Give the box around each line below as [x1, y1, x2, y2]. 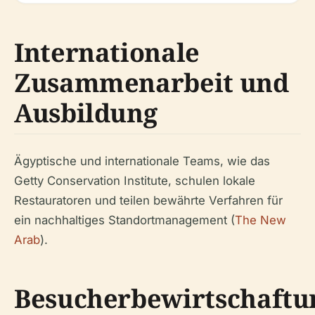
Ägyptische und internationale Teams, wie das [14, 154, 270, 168]
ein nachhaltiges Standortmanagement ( [14, 213, 235, 227]
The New [235, 213, 286, 227]
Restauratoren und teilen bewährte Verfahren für [14, 193, 283, 207]
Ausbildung [14, 96, 157, 130]
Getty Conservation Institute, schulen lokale [14, 174, 255, 188]
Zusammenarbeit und [14, 65, 289, 100]
